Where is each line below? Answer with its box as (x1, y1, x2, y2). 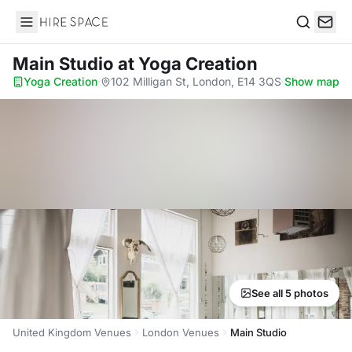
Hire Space (15, 22, 80, 38)
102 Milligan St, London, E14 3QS (111, 75, 281, 88)
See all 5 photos (251, 287, 328, 299)
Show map (284, 75, 339, 88)
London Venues (142, 326, 219, 339)
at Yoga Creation (118, 53, 258, 74)
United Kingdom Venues (13, 326, 131, 339)
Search (295, 30, 335, 46)
